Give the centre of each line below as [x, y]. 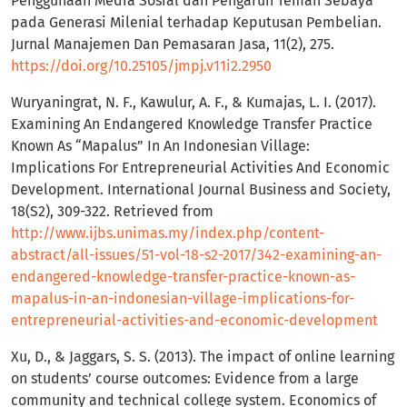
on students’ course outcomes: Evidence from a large [185, 379]
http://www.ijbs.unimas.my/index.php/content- [168, 233]
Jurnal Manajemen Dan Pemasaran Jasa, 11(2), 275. [173, 45]
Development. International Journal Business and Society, [201, 190]
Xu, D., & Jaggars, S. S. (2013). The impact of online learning [203, 357]
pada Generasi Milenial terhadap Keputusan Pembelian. [196, 23]
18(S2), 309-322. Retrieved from [112, 212]
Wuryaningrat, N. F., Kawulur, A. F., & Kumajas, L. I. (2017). [194, 103]
